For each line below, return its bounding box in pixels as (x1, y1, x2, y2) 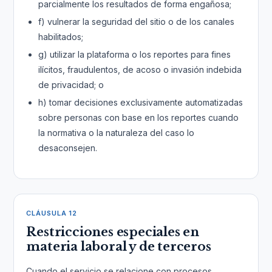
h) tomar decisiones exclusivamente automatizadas (38, 97, 243, 107)
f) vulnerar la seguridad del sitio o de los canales (38, 16, 235, 27)
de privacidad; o (38, 80, 104, 90)
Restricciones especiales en (26, 225, 199, 239)
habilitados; (38, 32, 84, 42)
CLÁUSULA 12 (26, 209, 78, 217)
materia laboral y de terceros (26, 239, 211, 254)
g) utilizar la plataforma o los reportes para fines (38, 49, 231, 59)
